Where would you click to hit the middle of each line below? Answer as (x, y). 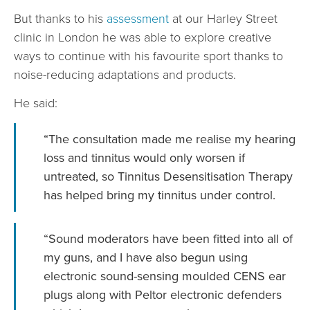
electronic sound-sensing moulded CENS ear (165, 276)
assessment (138, 19)
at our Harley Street (223, 19)
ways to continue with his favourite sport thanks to (148, 56)
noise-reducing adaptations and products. (125, 75)
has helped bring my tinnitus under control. (159, 195)
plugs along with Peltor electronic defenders (163, 294)
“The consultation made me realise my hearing (170, 139)
